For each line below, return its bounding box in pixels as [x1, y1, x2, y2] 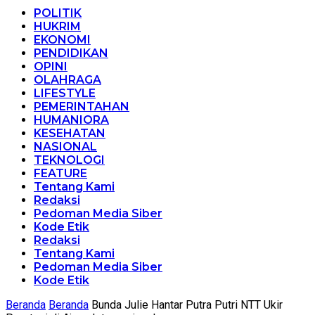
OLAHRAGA [34, 72, 101, 86]
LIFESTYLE [34, 86, 96, 100]
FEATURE [34, 166, 87, 180]
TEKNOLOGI [34, 153, 105, 167]
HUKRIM [34, 19, 81, 33]
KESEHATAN [34, 126, 105, 140]
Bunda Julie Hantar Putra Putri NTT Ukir [91, 297, 283, 311]
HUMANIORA [34, 112, 109, 127]
